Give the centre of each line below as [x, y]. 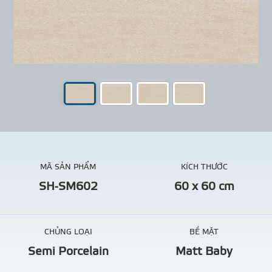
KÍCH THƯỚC [204, 167]
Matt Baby [204, 251]
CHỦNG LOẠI [68, 232]
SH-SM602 [68, 186]
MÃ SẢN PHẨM [68, 167]
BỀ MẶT [204, 232]
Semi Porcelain [68, 251]
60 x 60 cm [204, 186]
